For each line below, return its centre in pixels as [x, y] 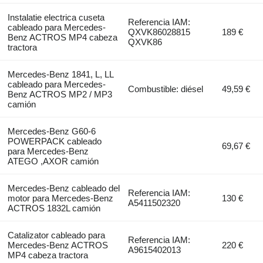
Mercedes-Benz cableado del [63, 188]
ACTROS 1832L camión [54, 208]
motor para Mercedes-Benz [60, 198]
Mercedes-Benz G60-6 [51, 131]
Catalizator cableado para [56, 235]
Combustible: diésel [166, 89]
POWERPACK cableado [54, 141]
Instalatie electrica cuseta [56, 17]
